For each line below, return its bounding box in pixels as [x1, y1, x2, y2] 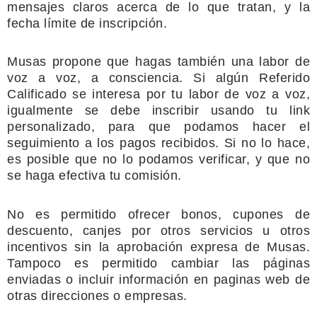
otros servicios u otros [160, 223, 310, 238]
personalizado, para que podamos [7, 120, 239, 134]
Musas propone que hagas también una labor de [7, 54, 310, 69]
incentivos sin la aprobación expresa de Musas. [7, 239, 310, 254]
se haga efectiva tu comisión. [7, 168, 182, 183]
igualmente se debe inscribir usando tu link [7, 103, 310, 117]
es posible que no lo [7, 152, 134, 166]
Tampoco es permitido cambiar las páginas [7, 255, 310, 270]
